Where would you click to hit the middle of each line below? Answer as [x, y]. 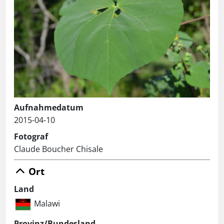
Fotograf [31, 137]
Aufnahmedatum [49, 108]
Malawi [47, 204]
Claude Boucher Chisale [58, 149]
